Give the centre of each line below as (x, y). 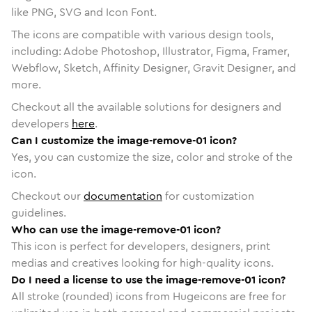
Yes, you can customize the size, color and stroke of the (152, 157)
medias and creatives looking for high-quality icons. (142, 263)
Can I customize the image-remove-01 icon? (124, 140)
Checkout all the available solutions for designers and (146, 107)
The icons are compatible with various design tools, (142, 34)
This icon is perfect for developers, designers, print (141, 246)
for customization (208, 196)
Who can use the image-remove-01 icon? (116, 229)
